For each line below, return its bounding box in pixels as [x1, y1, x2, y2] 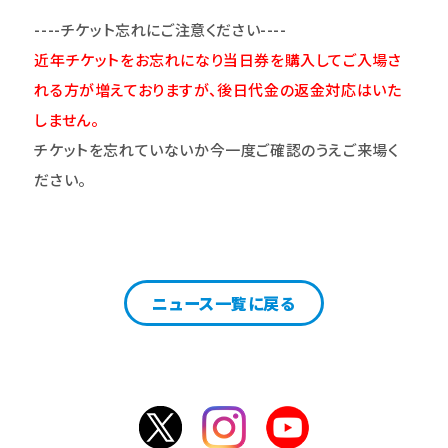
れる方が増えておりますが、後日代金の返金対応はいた [34, 79, 402, 100]
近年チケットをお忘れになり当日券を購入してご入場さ [34, 49, 402, 70]
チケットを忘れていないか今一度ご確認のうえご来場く [34, 139, 399, 160]
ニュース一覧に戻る [152, 291, 296, 315]
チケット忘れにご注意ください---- [60, 19, 287, 40]
